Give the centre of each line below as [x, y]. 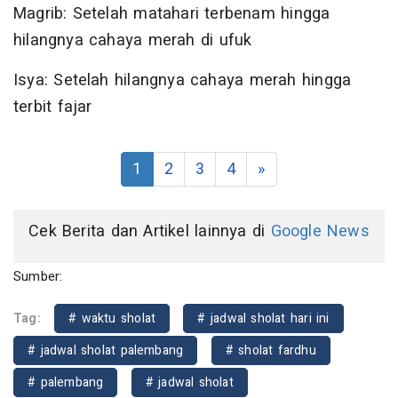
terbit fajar [53, 107]
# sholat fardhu [271, 350]
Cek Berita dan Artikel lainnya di [150, 231]
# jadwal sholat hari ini [263, 318]
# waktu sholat [112, 318]
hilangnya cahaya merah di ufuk [133, 40]
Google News [320, 231]
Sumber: [38, 276]
